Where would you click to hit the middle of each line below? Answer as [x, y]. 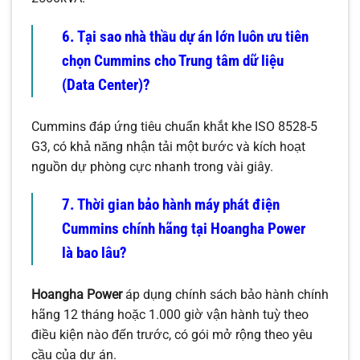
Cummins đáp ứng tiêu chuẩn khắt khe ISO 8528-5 [174, 126]
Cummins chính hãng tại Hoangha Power [184, 229]
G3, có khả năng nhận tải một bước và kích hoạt [168, 146]
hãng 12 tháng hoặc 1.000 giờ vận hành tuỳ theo [170, 315]
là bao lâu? [94, 253]
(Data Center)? [106, 84]
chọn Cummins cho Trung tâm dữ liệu [173, 60]
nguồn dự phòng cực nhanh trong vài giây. [152, 166]
